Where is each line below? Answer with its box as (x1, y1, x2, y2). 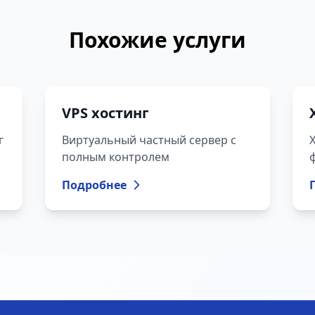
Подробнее (62, 177, 127, 193)
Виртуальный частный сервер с (62, 132, 236, 148)
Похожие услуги (69, 25, 246, 54)
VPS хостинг (62, 103, 149, 122)
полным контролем (62, 149, 169, 165)
